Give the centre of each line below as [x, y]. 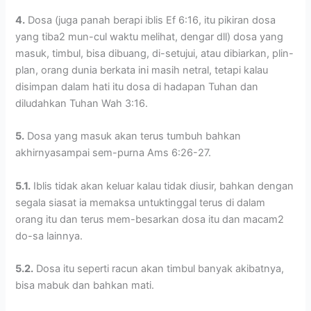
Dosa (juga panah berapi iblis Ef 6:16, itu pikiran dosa [151, 20]
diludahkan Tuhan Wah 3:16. [82, 103]
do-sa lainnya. [49, 236]
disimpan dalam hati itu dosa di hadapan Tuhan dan [137, 86]
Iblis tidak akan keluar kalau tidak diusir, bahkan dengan [162, 186]
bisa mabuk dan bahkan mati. [85, 285]
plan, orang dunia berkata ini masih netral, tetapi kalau [142, 70]
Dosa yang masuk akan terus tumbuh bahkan [133, 136]
